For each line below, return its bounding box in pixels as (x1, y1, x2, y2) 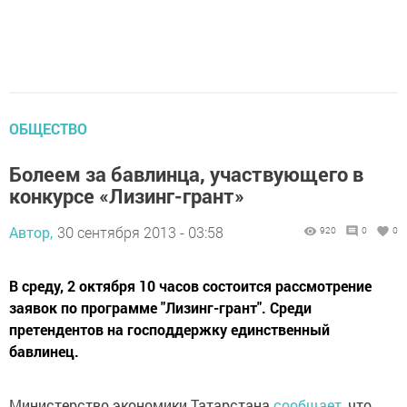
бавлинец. (9, 342, 79, 362)
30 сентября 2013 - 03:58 (57, 223, 223, 243)
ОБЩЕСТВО (9, 119, 87, 139)
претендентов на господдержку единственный (9, 320, 330, 340)
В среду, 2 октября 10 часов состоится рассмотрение (9, 276, 372, 296)
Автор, (9, 223, 53, 243)
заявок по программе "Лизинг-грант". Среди (9, 298, 312, 318)
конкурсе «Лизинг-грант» (9, 183, 244, 210)
